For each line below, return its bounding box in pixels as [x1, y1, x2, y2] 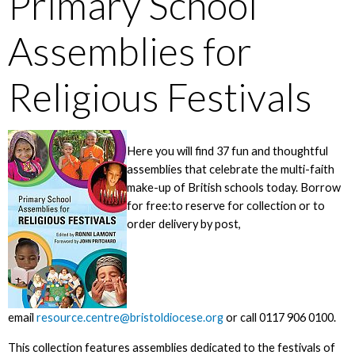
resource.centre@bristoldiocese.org [36, 311, 223, 325]
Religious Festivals [7, 74, 312, 120]
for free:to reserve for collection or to [126, 198, 325, 212]
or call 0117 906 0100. [223, 311, 336, 325]
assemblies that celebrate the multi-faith [126, 162, 334, 176]
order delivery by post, [126, 216, 241, 231]
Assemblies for [7, 28, 252, 74]
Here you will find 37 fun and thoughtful [126, 143, 328, 158]
